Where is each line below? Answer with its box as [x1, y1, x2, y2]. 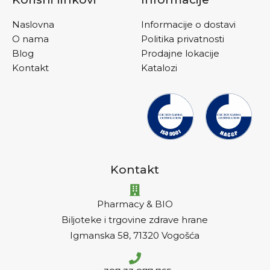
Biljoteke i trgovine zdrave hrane [61, 214, 209, 226]
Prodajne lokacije [140, 47, 219, 59]
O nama [12, 33, 49, 45]
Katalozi [140, 61, 177, 74]
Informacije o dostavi [140, 18, 236, 30]
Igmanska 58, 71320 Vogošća [70, 230, 200, 242]
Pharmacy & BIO [96, 198, 173, 210]
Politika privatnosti [140, 33, 224, 45]
